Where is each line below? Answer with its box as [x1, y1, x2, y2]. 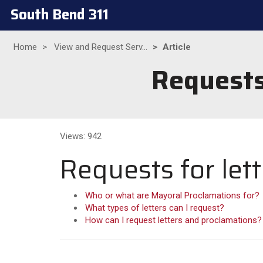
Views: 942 [60, 130, 102, 141]
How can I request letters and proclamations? [85, 215, 262, 225]
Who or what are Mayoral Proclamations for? [85, 190, 259, 201]
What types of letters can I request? [85, 203, 224, 213]
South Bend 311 [11, 4, 109, 26]
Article [163, 42, 191, 52]
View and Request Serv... [54, 42, 147, 52]
